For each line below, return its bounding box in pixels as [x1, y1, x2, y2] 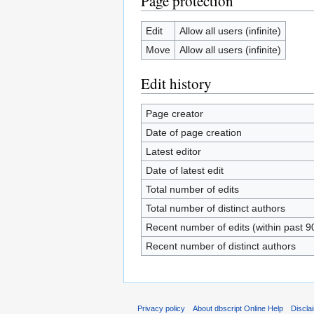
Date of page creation [145, 126, 242, 138]
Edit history [141, 73, 212, 93]
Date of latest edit [145, 164, 224, 176]
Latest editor [145, 145, 201, 157]
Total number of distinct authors [145, 202, 285, 214]
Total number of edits [145, 183, 239, 195]
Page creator [145, 107, 203, 119]
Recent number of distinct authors [145, 240, 296, 252]
